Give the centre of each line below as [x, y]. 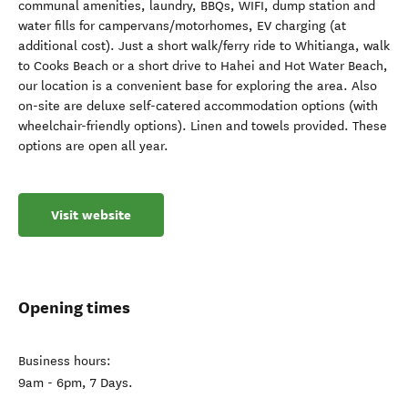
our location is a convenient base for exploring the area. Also [198, 86]
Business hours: [65, 361]
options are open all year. [93, 146]
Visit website [91, 215]
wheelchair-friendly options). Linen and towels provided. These [203, 126]
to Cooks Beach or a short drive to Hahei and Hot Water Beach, [203, 66]
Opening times [74, 307]
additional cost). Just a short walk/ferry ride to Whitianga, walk [204, 46]
